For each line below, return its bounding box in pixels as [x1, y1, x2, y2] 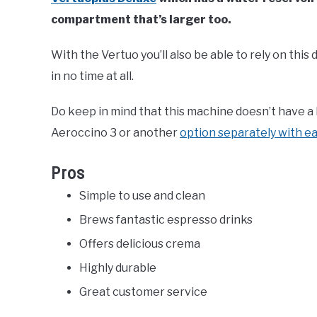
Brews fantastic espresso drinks [79, 213, 253, 227]
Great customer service [79, 285, 207, 299]
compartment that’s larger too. [51, 13, 231, 27]
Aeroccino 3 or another [51, 126, 180, 140]
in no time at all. [51, 69, 134, 83]
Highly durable [79, 261, 156, 275]
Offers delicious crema [79, 237, 200, 251]
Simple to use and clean [79, 189, 205, 203]
